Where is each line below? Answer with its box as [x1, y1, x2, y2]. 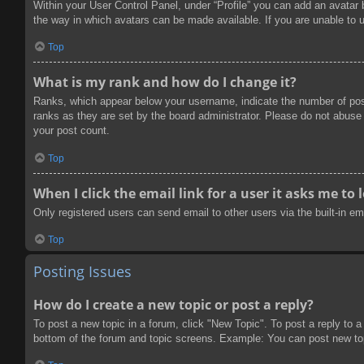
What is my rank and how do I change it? [33, 73, 297, 92]
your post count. [33, 124, 110, 137]
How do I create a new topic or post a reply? [33, 295, 314, 314]
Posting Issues [33, 261, 132, 281]
